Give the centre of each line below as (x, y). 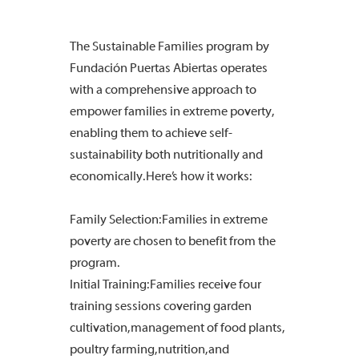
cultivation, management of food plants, (177, 328)
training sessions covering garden (161, 306)
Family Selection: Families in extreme (169, 220)
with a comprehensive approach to (163, 90)
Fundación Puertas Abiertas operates (169, 68)
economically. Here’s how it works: (161, 176)
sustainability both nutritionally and (166, 155)
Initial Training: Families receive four (165, 284)
